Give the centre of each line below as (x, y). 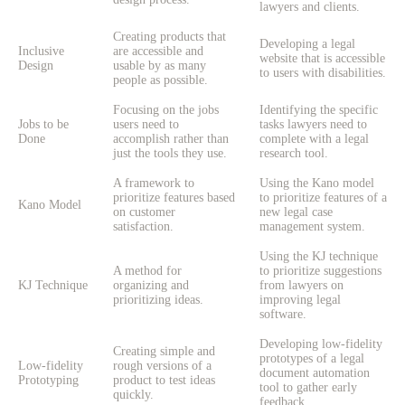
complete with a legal (314, 139)
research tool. (294, 154)
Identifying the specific (319, 110)
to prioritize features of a (323, 198)
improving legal (300, 300)
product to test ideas (164, 381)
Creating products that (170, 37)
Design (36, 66)
